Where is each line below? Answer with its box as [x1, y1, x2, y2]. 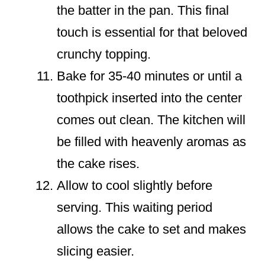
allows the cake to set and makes [57, 222, 246, 237]
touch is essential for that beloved [57, 25, 247, 40]
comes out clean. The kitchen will [57, 112, 245, 128]
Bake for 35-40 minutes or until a [57, 69, 242, 84]
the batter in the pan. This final [57, 3, 229, 18]
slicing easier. [57, 244, 134, 259]
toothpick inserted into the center [57, 91, 242, 106]
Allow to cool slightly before [57, 178, 212, 193]
